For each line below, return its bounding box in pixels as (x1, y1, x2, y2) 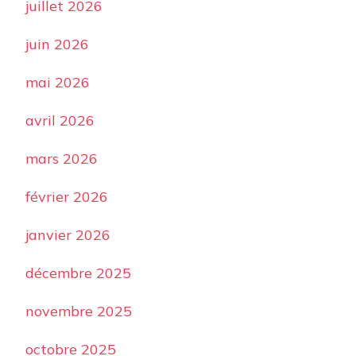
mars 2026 (25, 149, 98, 168)
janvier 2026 (25, 226, 110, 245)
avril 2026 (25, 111, 95, 130)
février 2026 (25, 188, 108, 207)
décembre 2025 (25, 264, 131, 283)
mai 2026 (25, 73, 90, 92)
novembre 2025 (25, 302, 132, 321)
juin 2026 (25, 35, 89, 54)
